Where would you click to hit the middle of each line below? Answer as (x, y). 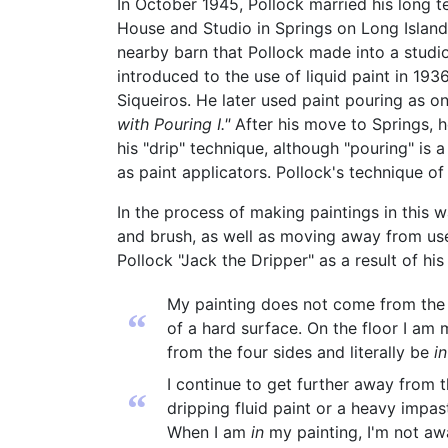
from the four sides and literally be (300, 352)
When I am (209, 432)
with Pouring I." (173, 124)
